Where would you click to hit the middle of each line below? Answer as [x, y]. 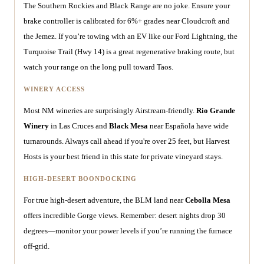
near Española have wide [188, 126]
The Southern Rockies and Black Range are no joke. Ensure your [127, 6]
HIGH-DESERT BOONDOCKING [80, 179]
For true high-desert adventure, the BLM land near [104, 200]
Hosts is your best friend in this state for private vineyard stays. [123, 157]
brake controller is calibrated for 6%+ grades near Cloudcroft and [127, 21]
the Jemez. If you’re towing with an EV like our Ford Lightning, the [131, 37]
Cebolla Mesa [208, 200]
